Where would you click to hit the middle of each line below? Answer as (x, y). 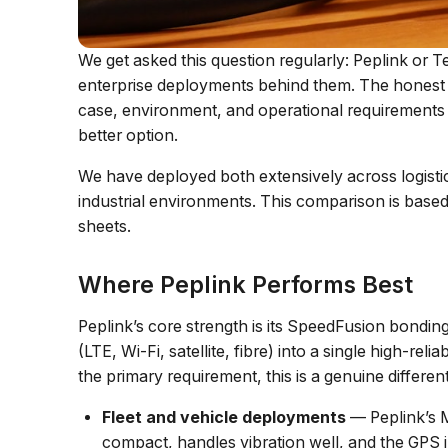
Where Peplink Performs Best (246, 284)
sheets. (105, 226)
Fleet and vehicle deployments (224, 417)
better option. (128, 135)
